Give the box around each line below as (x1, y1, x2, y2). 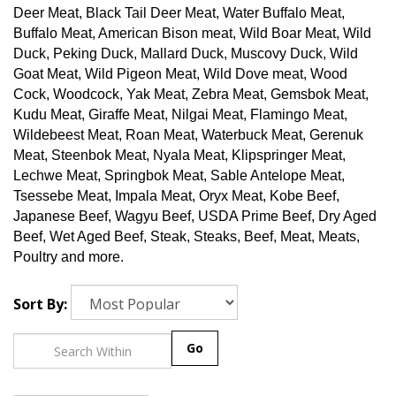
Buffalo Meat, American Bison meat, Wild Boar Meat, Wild (13, 26, 371, 41)
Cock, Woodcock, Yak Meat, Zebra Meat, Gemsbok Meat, (13, 87, 369, 102)
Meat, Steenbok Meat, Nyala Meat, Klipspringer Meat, (13, 148, 346, 163)
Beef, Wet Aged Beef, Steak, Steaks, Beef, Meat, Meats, (13, 229, 360, 244)
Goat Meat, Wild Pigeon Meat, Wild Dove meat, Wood (13, 66, 347, 81)
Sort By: (13, 294, 67, 314)
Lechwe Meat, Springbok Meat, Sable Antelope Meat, (13, 168, 345, 183)
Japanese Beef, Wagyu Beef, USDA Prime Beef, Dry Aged (13, 209, 377, 224)
